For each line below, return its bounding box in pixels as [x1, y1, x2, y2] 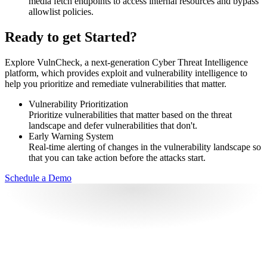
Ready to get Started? [5, 29, 137, 45]
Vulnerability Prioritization [29, 99, 128, 110]
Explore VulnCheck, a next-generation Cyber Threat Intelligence [5, 57, 248, 68]
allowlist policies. [29, 7, 94, 17]
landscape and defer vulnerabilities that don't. [29, 120, 197, 131]
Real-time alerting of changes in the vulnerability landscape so [29, 142, 261, 153]
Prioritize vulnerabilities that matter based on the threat [29, 110, 232, 120]
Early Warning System [29, 131, 113, 142]
